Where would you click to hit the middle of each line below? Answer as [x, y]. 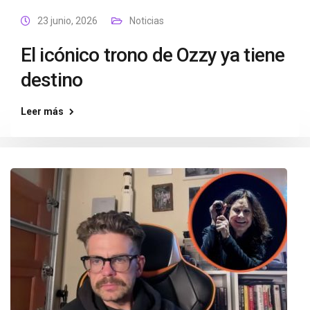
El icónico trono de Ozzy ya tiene [153, 55]
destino [52, 80]
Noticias [147, 21]
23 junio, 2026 [67, 21]
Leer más [42, 111]
